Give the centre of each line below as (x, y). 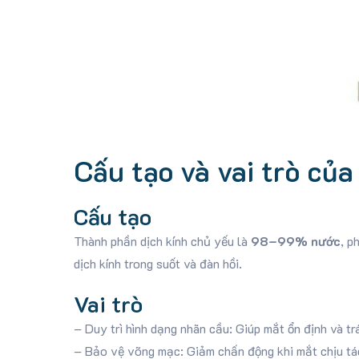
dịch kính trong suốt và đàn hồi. (157, 263)
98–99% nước (295, 241)
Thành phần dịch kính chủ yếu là (162, 241)
